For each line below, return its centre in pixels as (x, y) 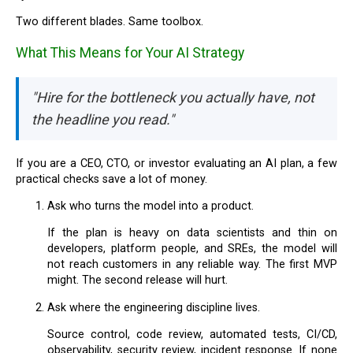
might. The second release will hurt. (138, 281)
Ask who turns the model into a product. (155, 206)
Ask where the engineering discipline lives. (158, 307)
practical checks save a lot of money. (112, 179)
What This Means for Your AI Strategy (130, 52)
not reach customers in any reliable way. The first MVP (192, 265)
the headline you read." (103, 119)
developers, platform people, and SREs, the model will (192, 249)
